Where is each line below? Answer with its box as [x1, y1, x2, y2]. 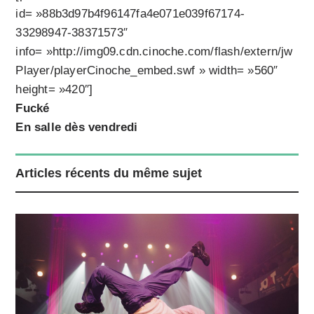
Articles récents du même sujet [15, 166, 203, 181]
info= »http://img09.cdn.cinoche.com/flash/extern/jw [15, 45, 293, 59]
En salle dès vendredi [15, 121, 138, 135]
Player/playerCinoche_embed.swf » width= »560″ [15, 64, 278, 78]
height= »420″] [15, 83, 93, 97]
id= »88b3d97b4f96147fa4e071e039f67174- [15, 7, 245, 21]
